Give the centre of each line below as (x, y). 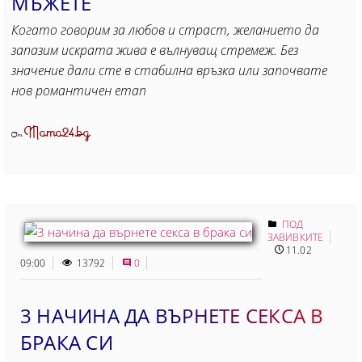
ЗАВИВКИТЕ (296, 237)
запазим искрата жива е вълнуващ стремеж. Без (155, 50)
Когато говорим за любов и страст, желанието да (165, 29)
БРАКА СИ (67, 342)
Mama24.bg (57, 133)
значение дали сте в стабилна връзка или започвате (169, 70)
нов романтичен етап (79, 90)
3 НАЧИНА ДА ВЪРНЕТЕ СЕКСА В (172, 315)
